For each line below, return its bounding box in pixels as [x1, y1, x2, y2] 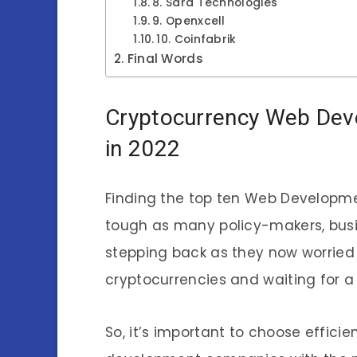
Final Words [127, 50, 203, 67]
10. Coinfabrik [156, 32, 237, 47]
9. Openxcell [152, 14, 226, 29]
